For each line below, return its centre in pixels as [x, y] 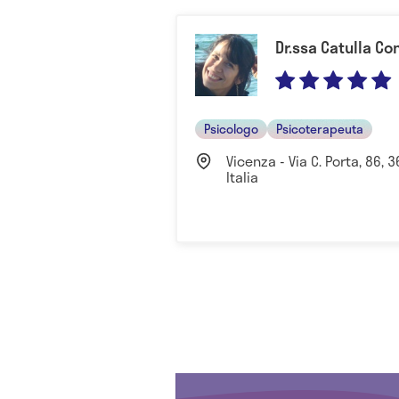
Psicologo [231, 128]
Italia [242, 176]
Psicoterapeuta [320, 128]
